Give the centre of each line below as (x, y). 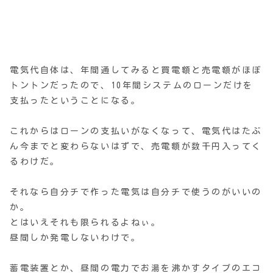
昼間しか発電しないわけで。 (76, 238)
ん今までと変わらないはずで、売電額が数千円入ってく (136, 147)
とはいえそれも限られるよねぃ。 (86, 223)
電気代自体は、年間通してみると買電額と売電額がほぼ (136, 70)
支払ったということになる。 (76, 101)
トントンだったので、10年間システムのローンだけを (132, 86)
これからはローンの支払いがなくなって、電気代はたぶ (136, 131)
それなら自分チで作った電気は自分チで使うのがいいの (136, 192)
